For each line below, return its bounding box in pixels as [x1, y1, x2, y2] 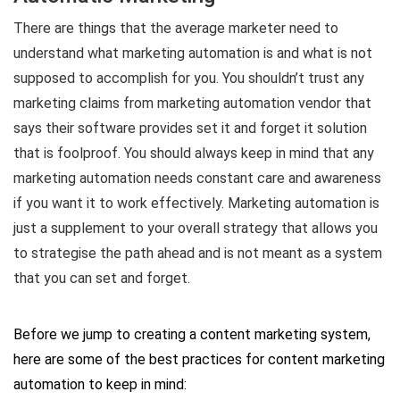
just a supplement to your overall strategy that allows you [13, 219, 378, 237]
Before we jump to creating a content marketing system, [13, 325, 371, 343]
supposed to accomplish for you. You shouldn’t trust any [13, 69, 364, 87]
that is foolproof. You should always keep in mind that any [13, 144, 374, 162]
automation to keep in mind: [13, 375, 187, 393]
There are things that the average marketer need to [13, 19, 338, 37]
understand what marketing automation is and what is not [13, 44, 372, 62]
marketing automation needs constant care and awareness [13, 169, 381, 187]
